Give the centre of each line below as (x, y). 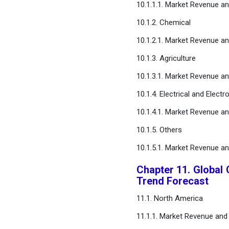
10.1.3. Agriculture (166, 58)
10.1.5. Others (159, 130)
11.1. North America (169, 198)
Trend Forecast (172, 181)
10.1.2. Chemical (163, 22)
